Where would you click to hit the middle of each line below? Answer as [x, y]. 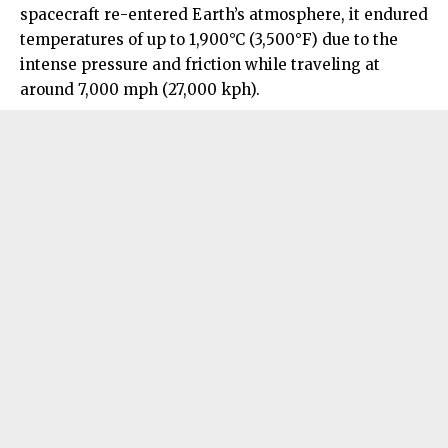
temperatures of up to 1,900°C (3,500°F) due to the [209, 40]
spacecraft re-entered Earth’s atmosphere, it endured [224, 15]
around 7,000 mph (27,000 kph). [140, 90]
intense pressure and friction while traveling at [200, 65]
